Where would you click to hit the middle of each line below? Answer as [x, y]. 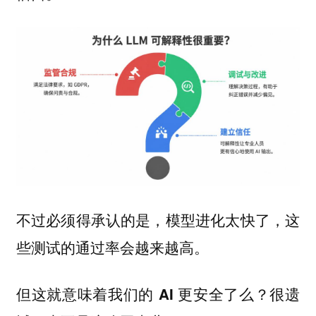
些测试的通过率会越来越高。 [112, 247]
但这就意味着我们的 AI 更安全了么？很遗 [158, 294]
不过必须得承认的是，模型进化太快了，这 [158, 219]
